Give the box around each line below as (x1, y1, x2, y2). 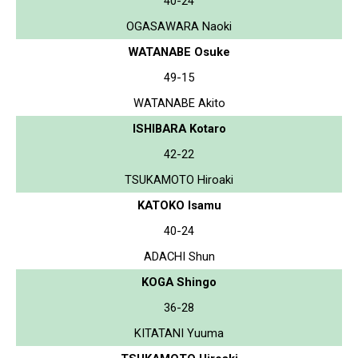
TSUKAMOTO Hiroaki (125, 172, 233, 187)
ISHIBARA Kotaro (132, 121, 226, 136)
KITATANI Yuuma (134, 325, 224, 340)
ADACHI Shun (143, 249, 215, 264)
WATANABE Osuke (128, 44, 230, 59)
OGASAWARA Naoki (126, 18, 232, 34)
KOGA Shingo (141, 274, 217, 289)
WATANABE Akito (133, 95, 225, 110)
